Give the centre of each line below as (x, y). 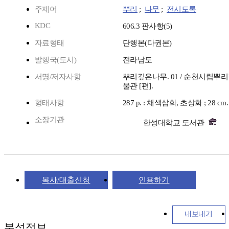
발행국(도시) (56, 60)
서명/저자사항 (58, 77)
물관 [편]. (138, 86)
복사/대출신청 (66, 180)
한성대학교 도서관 (175, 123)
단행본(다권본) (147, 43)
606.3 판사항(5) (147, 26)
